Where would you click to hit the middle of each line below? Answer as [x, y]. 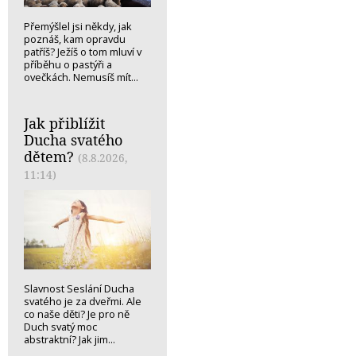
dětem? [49, 157]
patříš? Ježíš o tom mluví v [83, 52]
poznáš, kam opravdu [75, 39]
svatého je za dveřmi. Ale [83, 302]
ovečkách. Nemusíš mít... [81, 77]
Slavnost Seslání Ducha [79, 289]
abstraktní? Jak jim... [70, 340]
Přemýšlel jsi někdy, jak [78, 27]
